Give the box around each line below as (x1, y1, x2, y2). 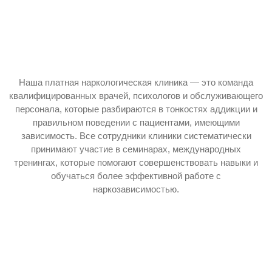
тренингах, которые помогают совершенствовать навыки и (14, 157, 258, 168)
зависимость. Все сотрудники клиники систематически (21, 131, 251, 141)
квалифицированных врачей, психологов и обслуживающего (9, 90, 263, 101)
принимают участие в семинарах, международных (31, 144, 241, 154)
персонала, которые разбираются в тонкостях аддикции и (15, 104, 257, 114)
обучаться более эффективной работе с (51, 171, 221, 181)
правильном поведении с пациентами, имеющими (32, 117, 240, 127)
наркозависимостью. (93, 184, 179, 194)
